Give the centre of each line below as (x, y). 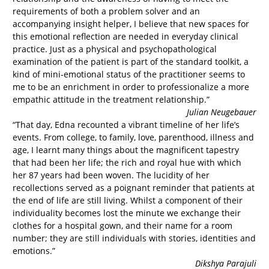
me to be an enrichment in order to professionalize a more (131, 86)
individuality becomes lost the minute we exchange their (127, 213)
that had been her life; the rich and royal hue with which (127, 162)
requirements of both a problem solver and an (106, 11)
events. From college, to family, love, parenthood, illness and (133, 137)
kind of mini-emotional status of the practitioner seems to (129, 74)
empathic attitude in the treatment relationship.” (111, 99)
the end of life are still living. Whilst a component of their (128, 200)
